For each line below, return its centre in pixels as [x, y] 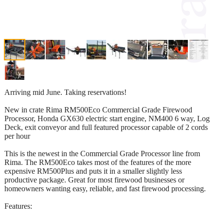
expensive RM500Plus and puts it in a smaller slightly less [93, 171]
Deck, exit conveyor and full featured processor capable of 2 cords [106, 127]
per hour [17, 136]
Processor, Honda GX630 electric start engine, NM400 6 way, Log [107, 118]
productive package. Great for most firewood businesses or [94, 180]
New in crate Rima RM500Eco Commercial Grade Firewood [98, 109]
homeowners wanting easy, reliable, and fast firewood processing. [105, 188]
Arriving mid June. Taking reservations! [65, 92]
